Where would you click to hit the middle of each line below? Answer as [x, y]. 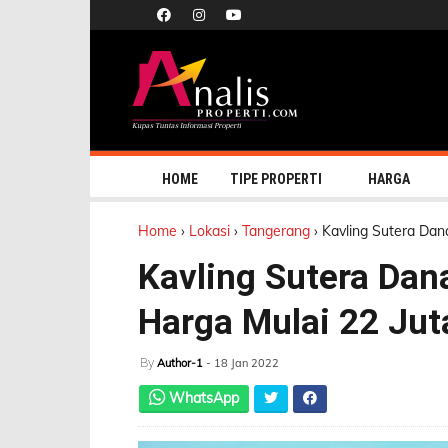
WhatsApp [204, 398]
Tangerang [278, 231]
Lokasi [209, 231]
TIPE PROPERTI [276, 179]
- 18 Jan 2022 [242, 363]
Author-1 [180, 363]
